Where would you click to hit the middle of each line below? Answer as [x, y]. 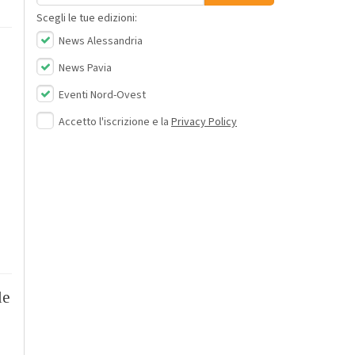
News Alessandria [99, 41]
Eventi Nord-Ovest [101, 95]
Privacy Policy [204, 122]
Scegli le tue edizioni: [87, 18]
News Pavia [84, 68]
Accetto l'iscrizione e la [115, 122]
